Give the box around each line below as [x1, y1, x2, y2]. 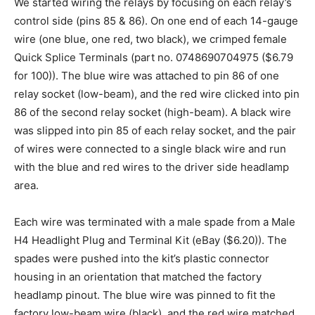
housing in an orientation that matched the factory [14, 269, 262, 283]
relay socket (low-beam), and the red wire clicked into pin [14, 86, 300, 101]
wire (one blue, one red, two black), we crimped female [14, 32, 287, 46]
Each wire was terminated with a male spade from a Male [14, 214, 295, 229]
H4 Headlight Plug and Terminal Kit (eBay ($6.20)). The [14, 233, 287, 247]
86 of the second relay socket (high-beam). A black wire [14, 105, 291, 119]
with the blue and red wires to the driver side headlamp [14, 160, 289, 174]
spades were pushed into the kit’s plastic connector [14, 251, 269, 265]
